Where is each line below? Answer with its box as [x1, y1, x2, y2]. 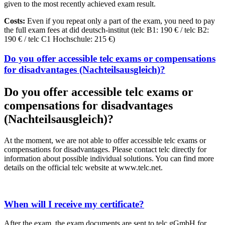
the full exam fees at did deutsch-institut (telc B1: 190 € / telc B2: [4, 26, 209, 35]
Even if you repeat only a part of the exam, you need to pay [27, 17, 215, 26]
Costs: [4, 17, 27, 26]
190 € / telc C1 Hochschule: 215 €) [4, 35, 115, 44]
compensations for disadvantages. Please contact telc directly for [4, 145, 206, 154]
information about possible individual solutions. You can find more [4, 154, 214, 163]
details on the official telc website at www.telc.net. [4, 163, 163, 172]
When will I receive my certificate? [4, 198, 144, 209]
